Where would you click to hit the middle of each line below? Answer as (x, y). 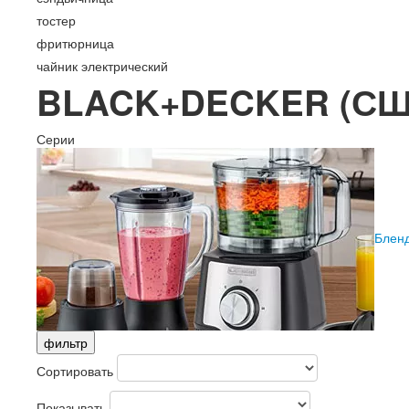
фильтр (66, 342)
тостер (56, 20)
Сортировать (75, 370)
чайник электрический (102, 66)
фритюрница (75, 43)
